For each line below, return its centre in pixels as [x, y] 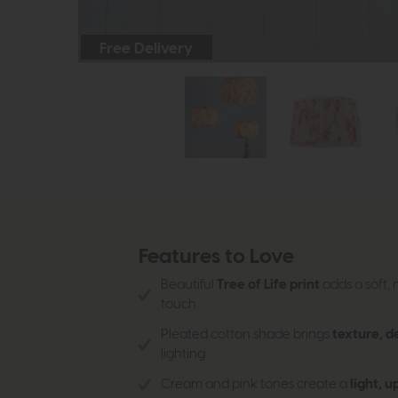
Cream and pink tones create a [255, 385]
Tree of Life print [268, 285]
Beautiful [188, 285]
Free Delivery [147, 48]
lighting [183, 354]
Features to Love [216, 258]
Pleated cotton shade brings [246, 335]
